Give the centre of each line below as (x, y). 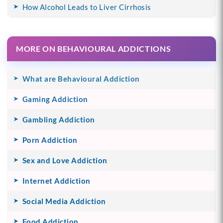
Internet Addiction (56, 180)
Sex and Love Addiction (65, 160)
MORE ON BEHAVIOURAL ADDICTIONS (93, 48)
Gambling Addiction (58, 119)
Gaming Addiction (55, 99)
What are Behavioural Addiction (81, 78)
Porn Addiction (50, 140)
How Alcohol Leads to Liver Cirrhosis (87, 7)
